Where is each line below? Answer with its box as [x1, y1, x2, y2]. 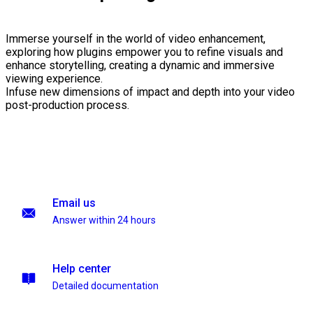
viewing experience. [6, 72, 103, 86]
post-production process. [6, 99, 129, 112]
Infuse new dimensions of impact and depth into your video [6, 85, 295, 99]
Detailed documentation [52, 280, 159, 291]
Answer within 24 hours [52, 214, 156, 226]
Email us [52, 196, 96, 210]
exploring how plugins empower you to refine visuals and [6, 45, 283, 59]
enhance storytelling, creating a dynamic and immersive [6, 59, 275, 73]
